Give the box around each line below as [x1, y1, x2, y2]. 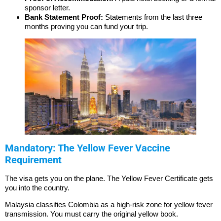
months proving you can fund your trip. [25, 22, 148, 31]
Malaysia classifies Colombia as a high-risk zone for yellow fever [5, 200, 213, 209]
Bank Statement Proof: [25, 12, 103, 21]
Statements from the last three [103, 12, 202, 21]
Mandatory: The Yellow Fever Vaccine [5, 142, 170, 154]
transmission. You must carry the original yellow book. [5, 209, 178, 218]
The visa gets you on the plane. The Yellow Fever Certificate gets [5, 174, 213, 183]
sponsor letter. [25, 3, 70, 12]
